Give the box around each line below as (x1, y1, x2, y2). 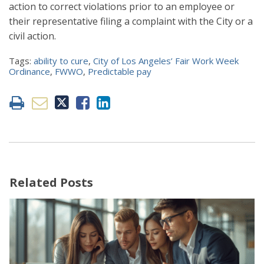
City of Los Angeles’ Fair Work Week (93, 54, 239, 67)
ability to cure (34, 54, 88, 67)
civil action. (9, 29, 58, 42)
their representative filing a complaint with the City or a (9, 14, 253, 28)
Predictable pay (88, 65, 151, 77)
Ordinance (9, 65, 50, 77)
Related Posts (9, 174, 93, 190)
